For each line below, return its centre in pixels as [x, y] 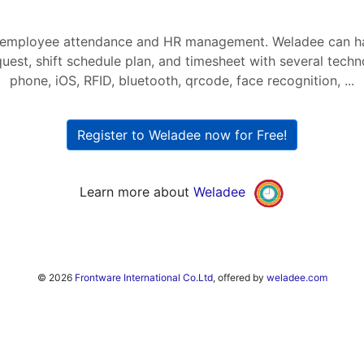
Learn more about [136, 192]
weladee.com [297, 277]
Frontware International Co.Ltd [143, 277]
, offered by [239, 277]
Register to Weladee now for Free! [182, 135]
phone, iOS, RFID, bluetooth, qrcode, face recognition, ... [182, 80]
